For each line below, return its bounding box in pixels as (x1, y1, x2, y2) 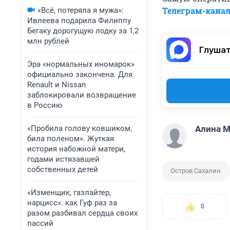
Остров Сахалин (170, 167, 221, 175)
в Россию (27, 101, 62, 110)
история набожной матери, (27, 144, 125, 154)
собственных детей (27, 165, 98, 174)
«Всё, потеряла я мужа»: (37, 6, 124, 15)
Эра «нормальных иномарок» (27, 60, 135, 69)
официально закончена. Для (27, 70, 132, 79)
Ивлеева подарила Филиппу (27, 16, 131, 25)
